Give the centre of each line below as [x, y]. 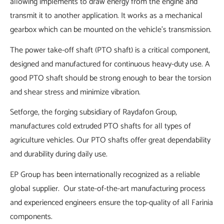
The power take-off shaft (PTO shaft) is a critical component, [110, 50]
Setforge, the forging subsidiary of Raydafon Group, [93, 112]
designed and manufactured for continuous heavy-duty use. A [110, 64]
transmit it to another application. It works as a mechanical [106, 15]
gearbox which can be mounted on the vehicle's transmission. [111, 29]
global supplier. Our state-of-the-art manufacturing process [108, 189]
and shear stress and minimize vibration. [75, 92]
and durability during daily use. [59, 154]
